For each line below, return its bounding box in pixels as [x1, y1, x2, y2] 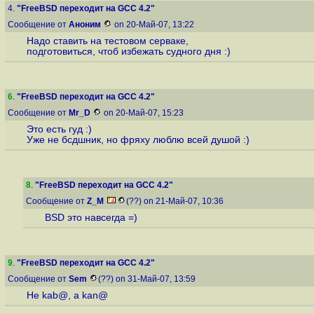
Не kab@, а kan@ [26, 290, 108, 301]
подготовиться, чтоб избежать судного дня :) [26, 46, 231, 57]
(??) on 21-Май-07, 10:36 [126, 196, 226, 206]
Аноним [69, 20, 101, 29]
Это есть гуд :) [26, 124, 92, 135]
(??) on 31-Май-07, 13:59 [98, 274, 198, 284]
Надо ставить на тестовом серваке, [26, 36, 189, 47]
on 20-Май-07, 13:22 [112, 20, 196, 29]
